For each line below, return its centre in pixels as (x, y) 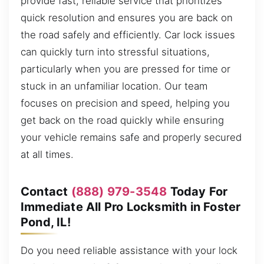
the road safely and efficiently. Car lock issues (128, 34)
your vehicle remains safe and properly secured (131, 137)
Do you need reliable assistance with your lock (129, 250)
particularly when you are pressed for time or (126, 69)
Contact (46, 191)
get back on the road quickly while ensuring (122, 120)
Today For (197, 191)
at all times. (47, 154)
